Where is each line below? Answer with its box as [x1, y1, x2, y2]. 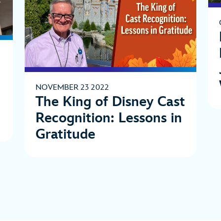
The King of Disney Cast [36, 94, 185, 110]
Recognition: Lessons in [36, 110, 182, 127]
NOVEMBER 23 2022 [36, 83, 109, 93]
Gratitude [36, 126, 95, 143]
